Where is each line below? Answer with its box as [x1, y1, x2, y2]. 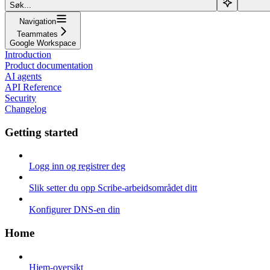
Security [5, 92, 36, 103]
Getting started [5, 125, 78, 139]
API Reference [5, 81, 61, 92]
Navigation [19, 16, 56, 26]
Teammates [17, 29, 58, 39]
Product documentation [5, 60, 93, 71]
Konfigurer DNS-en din [29, 204, 120, 215]
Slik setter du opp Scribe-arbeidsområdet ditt [29, 183, 197, 193]
